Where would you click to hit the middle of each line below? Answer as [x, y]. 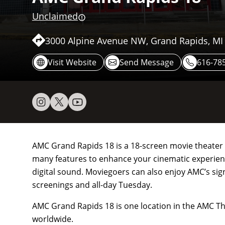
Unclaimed [55, 16]
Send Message [147, 63]
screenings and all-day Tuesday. [92, 185]
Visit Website [72, 63]
